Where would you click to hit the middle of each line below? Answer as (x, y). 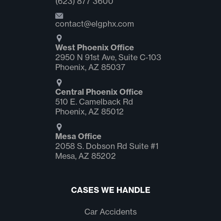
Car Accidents (110, 212)
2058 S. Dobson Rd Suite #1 (107, 146)
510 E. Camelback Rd (94, 102)
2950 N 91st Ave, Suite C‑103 (108, 57)
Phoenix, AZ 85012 (89, 111)
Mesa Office (78, 136)
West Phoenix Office (94, 47)
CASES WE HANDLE (110, 190)
